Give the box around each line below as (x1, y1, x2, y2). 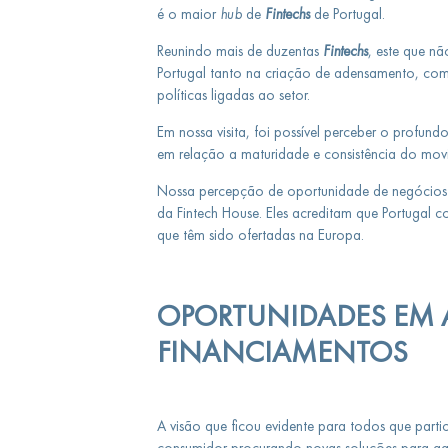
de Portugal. (309, 5, 385, 23)
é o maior (156, 5, 220, 23)
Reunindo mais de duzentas (156, 42, 323, 60)
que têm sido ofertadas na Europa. (156, 226, 364, 244)
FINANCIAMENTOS (156, 334, 415, 370)
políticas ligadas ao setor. (156, 86, 314, 104)
